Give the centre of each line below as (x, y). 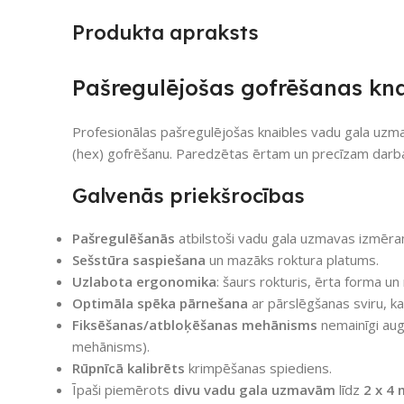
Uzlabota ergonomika (144, 281)
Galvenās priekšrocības (188, 195)
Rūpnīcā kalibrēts (129, 367)
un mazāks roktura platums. (292, 259)
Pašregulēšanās (124, 238)
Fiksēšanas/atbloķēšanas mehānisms (195, 324)
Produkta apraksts (165, 32)
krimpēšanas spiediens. (258, 367)
